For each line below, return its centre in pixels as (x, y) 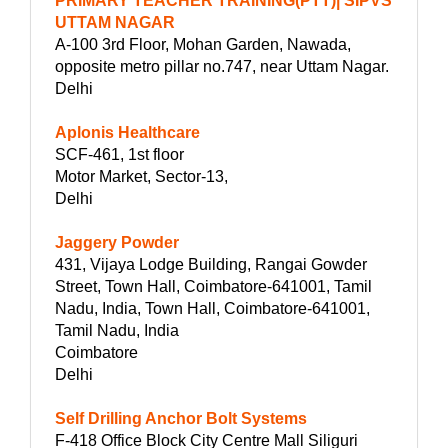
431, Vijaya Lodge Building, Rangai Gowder (211, 265)
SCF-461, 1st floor (119, 155)
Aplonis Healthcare (127, 133)
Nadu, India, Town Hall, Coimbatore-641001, (212, 309)
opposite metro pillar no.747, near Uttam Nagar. (222, 67)
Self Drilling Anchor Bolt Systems (181, 419)
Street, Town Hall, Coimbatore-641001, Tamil (213, 287)
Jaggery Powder (117, 243)
